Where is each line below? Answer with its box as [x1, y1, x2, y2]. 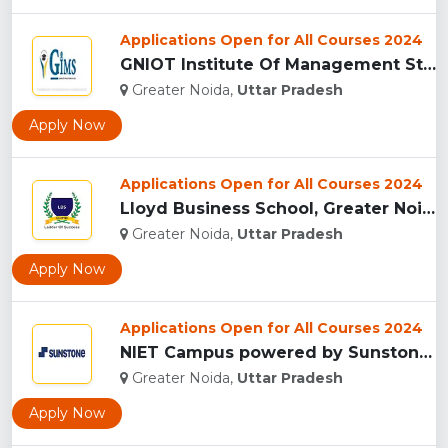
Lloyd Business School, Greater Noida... [422, 199, 435, 219]
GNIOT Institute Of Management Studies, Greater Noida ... [423, 55, 436, 75]
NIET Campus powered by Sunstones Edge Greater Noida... [419, 343, 432, 363]
